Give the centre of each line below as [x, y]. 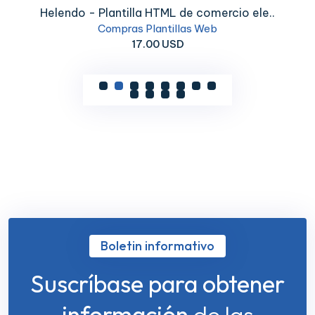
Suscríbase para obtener [157, 283]
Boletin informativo [157, 245]
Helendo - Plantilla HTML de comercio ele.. [157, 12]
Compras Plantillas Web [157, 28]
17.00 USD [157, 44]
